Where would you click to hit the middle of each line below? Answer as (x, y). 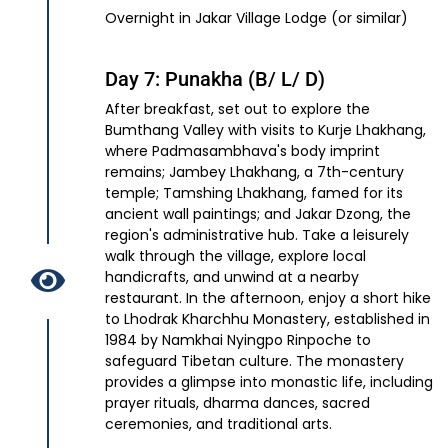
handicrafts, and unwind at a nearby (232, 277)
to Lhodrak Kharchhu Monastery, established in (267, 319)
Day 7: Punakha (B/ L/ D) (215, 79)
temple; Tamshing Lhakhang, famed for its (254, 193)
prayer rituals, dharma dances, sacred (237, 403)
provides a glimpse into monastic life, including (269, 382)
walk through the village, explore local (235, 256)
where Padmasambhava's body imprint (242, 151)
